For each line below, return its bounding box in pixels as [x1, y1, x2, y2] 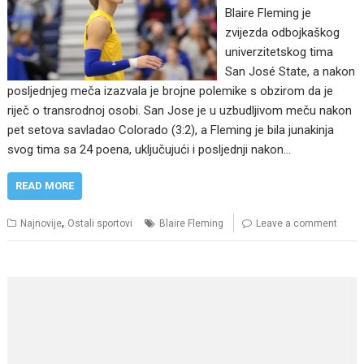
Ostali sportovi [67, 218, 133, 230]
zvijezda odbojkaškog [224, 25, 340, 41]
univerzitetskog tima [224, 45, 333, 60]
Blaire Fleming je [224, 6, 311, 21]
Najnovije [20, 218, 63, 230]
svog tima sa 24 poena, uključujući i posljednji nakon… [7, 142, 292, 158]
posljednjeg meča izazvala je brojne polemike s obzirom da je [7, 84, 334, 99]
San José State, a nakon [224, 64, 355, 80]
